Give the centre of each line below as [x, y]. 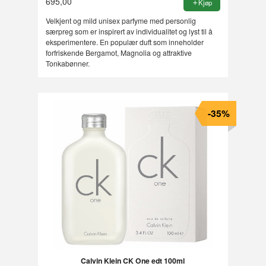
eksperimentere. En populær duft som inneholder [124, 42]
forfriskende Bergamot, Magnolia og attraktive [118, 53]
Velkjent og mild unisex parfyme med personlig [121, 21]
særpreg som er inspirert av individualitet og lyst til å [129, 31]
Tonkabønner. [67, 64]
